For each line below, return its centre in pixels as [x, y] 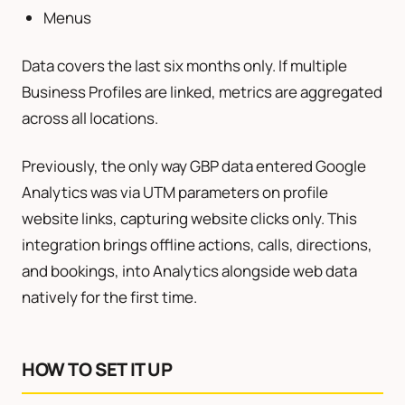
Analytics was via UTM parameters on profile [175, 192]
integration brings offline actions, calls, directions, [197, 244]
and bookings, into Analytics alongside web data [189, 270]
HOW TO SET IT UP [97, 369]
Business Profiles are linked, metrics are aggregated [202, 91]
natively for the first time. [109, 297]
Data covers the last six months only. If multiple [184, 65]
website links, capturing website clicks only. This [189, 218]
